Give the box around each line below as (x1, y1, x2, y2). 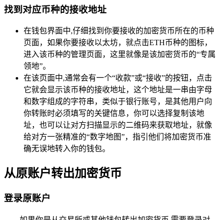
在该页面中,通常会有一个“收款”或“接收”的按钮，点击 (24, 74, 212, 82)
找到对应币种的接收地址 (4, 4, 107, 15)
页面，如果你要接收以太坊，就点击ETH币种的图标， (24, 38, 212, 47)
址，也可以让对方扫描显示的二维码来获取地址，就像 (24, 121, 212, 130)
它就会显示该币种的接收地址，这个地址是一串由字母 (24, 85, 212, 94)
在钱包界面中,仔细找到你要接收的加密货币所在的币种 (24, 27, 214, 35)
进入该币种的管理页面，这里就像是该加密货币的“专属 (24, 50, 216, 59)
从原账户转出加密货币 (4, 167, 122, 180)
